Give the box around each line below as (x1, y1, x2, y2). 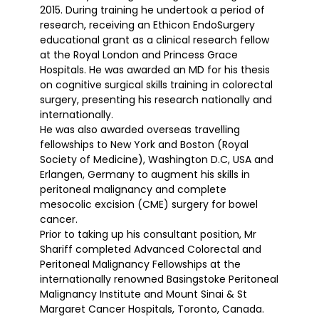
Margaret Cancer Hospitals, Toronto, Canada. (40, 302, 264, 317)
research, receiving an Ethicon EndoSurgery (40, 18, 255, 33)
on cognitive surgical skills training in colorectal (40, 78, 273, 93)
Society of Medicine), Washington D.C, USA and (40, 152, 273, 167)
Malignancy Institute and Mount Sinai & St (40, 287, 247, 302)
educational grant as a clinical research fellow (40, 33, 269, 48)
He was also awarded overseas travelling (40, 122, 240, 137)
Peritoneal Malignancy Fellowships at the (40, 257, 241, 272)
